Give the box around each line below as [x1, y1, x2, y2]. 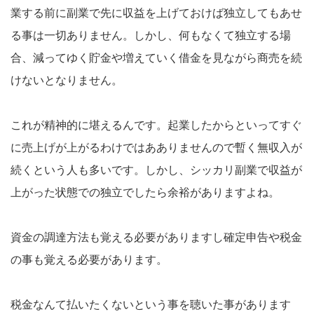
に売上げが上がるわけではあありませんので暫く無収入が [11, 141, 302, 153]
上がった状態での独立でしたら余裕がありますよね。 [11, 186, 280, 198]
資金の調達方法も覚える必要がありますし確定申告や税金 [11, 231, 302, 243]
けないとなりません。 [11, 74, 123, 86]
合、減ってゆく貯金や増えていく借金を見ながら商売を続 [11, 51, 302, 64]
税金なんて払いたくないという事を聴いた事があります [11, 298, 291, 310]
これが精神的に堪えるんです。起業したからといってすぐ [11, 118, 302, 131]
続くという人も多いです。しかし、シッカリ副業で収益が [11, 163, 302, 176]
